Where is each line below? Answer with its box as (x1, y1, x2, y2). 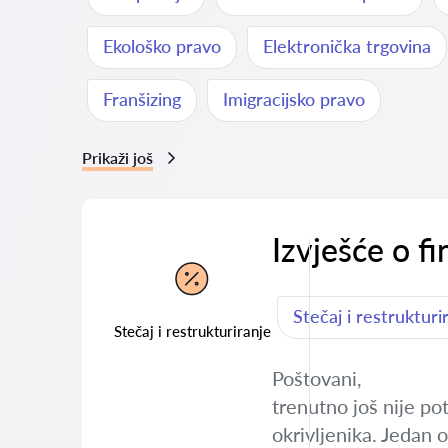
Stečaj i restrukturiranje (113, 322, 271, 340)
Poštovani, (272, 366, 362, 390)
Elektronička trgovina (263, 35, 431, 57)
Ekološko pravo (103, 35, 221, 57)
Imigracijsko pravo (223, 88, 365, 110)
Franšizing (103, 88, 181, 110)
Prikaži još (82, 148, 153, 167)
